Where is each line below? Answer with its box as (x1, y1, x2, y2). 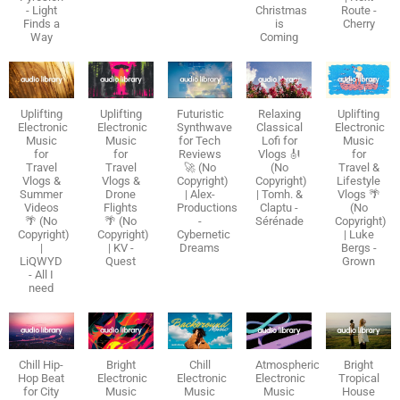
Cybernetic (176, 228, 230, 242)
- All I (29, 268, 54, 282)
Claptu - (260, 201, 299, 215)
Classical (255, 121, 303, 135)
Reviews (178, 147, 221, 162)
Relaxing (257, 107, 301, 121)
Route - (340, 4, 377, 18)
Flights (104, 201, 138, 215)
